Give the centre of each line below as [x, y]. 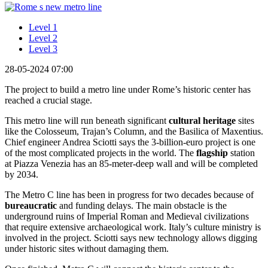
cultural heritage [202, 120]
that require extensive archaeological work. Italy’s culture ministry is [133, 227]
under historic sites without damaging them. [87, 248]
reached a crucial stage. [48, 100]
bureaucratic [32, 205]
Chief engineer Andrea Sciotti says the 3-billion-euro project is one [130, 142]
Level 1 [43, 27]
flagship [212, 153]
